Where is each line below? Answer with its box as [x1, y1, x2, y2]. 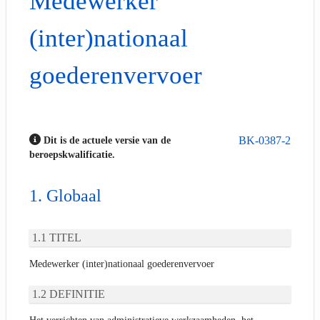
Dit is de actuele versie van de [41, 134, 171, 146]
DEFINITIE [49, 288, 105, 301]
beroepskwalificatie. [29, 149, 115, 160]
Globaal [46, 186, 101, 206]
